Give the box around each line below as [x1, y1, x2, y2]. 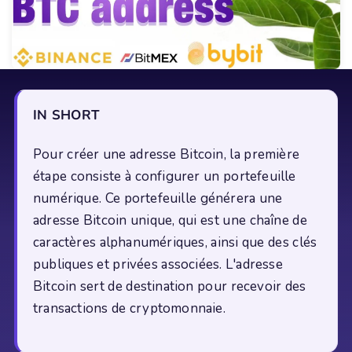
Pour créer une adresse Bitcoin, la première [33, 145, 300, 164]
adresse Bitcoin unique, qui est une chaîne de [33, 211, 307, 230]
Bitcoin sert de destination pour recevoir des [33, 277, 306, 296]
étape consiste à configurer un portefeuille [33, 167, 296, 186]
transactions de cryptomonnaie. [33, 299, 225, 318]
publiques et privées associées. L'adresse [33, 255, 283, 274]
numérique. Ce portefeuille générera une [33, 189, 283, 208]
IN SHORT [33, 106, 100, 125]
